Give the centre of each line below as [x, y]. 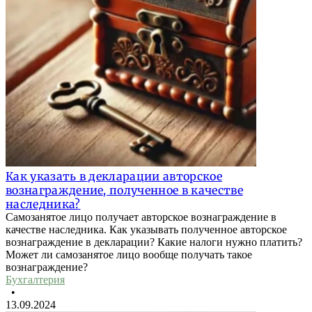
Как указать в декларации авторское [114, 177]
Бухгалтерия [35, 280]
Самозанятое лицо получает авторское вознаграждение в [141, 217]
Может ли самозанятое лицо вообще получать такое [129, 255]
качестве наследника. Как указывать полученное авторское [146, 230]
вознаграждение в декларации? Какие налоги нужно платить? [154, 242]
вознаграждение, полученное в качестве [124, 190]
